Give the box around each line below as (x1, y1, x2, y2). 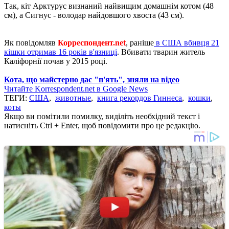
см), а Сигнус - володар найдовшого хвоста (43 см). (4, 10, 184, 19)
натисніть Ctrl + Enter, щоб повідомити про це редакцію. (4, 121, 200, 130)
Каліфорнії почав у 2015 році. (4, 56, 107, 65)
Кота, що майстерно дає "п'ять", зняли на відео (4, 75, 179, 84)
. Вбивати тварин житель (117, 47, 205, 56)
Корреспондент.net (58, 38, 126, 47)
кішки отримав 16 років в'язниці (4, 47, 117, 56)
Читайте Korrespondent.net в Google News (4, 84, 148, 93)
